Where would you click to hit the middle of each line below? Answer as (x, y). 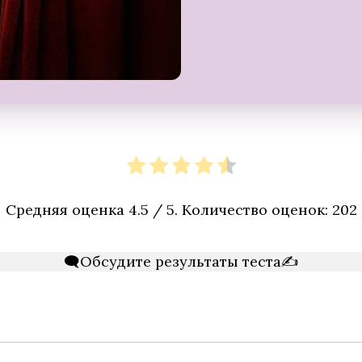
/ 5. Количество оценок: (240, 209)
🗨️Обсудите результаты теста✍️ (181, 261)
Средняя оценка (67, 209)
